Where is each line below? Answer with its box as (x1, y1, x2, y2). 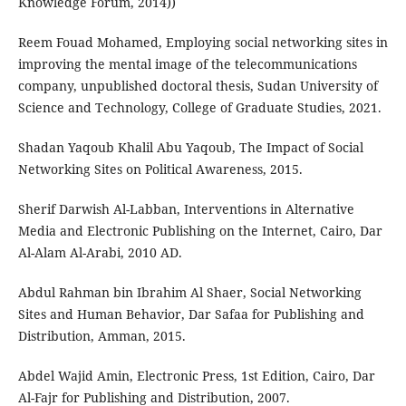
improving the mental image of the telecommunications (17, 54, 357, 72)
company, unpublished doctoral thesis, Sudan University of (17, 76, 378, 94)
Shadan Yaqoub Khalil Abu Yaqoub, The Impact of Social (17, 138, 363, 156)
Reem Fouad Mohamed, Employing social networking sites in (17, 33, 388, 51)
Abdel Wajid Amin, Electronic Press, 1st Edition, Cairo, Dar (17, 366, 375, 384)
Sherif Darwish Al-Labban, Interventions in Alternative (17, 199, 354, 217)
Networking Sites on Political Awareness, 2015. (17, 159, 303, 178)
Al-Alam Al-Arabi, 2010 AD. (17, 243, 182, 261)
